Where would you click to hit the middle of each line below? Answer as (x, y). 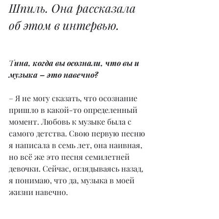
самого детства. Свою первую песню (78, 133)
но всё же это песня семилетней (70, 157)
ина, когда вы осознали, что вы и (78, 63)
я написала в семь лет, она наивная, (77, 145)
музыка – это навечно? (54, 75)
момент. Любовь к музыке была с (71, 122)
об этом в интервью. (64, 25)
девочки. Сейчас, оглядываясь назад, (77, 169)
